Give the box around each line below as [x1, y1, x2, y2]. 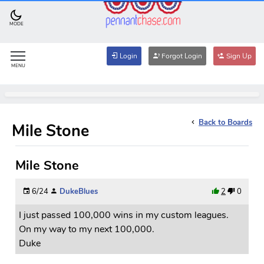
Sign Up [225, 51, 252, 61]
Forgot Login [160, 51, 202, 61]
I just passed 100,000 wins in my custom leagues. [19, 208, 229, 222]
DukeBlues [60, 186, 98, 197]
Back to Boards [199, 117, 252, 128]
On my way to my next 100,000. [19, 222, 154, 236]
